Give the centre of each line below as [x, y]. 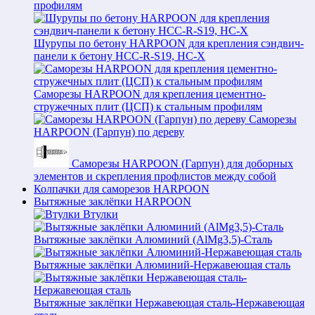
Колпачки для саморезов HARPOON [122, 189]
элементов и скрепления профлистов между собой [155, 176]
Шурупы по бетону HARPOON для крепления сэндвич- [169, 43]
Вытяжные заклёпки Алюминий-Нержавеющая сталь [162, 265]
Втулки [101, 214]
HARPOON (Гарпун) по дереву [109, 132]
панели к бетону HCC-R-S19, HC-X [120, 56]
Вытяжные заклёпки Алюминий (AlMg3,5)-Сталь [153, 239]
